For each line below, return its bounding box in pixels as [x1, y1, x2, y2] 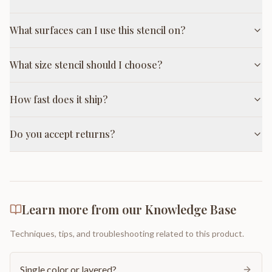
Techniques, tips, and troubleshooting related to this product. [10, 228, 244, 239]
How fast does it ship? [10, 92, 107, 106]
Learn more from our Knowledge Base [22, 200, 236, 217]
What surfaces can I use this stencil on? [10, 23, 185, 36]
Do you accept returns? [10, 127, 115, 140]
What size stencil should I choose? [10, 58, 162, 71]
